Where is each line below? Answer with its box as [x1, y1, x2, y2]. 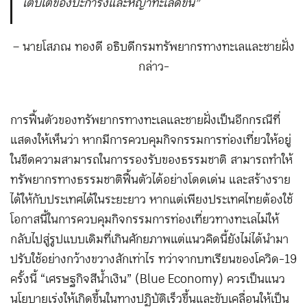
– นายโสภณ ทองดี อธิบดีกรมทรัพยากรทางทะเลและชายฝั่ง [12, 36, 295, 58]
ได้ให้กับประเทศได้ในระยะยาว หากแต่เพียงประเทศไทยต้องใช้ [10, 189, 293, 211]
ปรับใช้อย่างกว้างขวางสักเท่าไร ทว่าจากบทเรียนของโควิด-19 [10, 249, 297, 271]
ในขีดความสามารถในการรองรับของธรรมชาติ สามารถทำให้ [10, 149, 293, 171]
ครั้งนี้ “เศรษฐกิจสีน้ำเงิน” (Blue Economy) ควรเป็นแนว [10, 269, 285, 291]
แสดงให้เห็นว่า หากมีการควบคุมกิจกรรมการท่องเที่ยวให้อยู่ [10, 130, 291, 151]
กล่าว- [138, 56, 169, 78]
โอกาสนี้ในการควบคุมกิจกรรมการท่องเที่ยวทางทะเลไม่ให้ [10, 209, 279, 231]
